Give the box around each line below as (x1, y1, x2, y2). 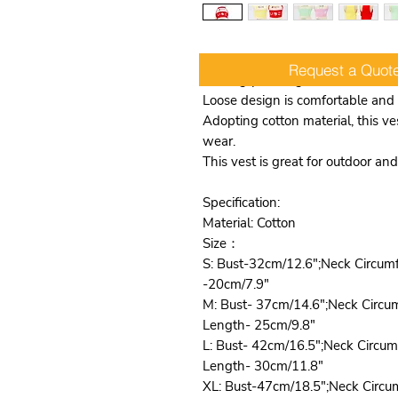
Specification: (202, 194, 280, 211)
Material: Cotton (202, 214, 296, 232)
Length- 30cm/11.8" (202, 357, 323, 375)
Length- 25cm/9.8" (202, 316, 315, 334)
